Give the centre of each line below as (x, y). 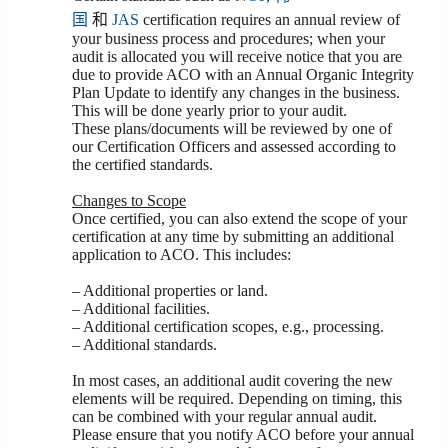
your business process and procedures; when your (228, 38)
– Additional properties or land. (170, 290)
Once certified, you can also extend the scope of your (239, 218)
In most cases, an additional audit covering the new (232, 380)
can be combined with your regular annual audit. (224, 416)
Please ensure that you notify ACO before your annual (243, 434)
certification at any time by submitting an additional (233, 236)
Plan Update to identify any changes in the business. (236, 92)
